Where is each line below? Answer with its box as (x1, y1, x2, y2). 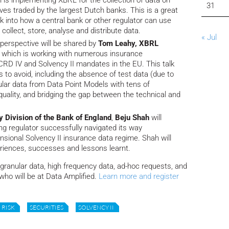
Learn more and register (99, 171, 179, 181)
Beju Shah (115, 113, 151, 123)
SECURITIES (30, 203, 63, 211)
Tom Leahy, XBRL (96, 39, 158, 49)
